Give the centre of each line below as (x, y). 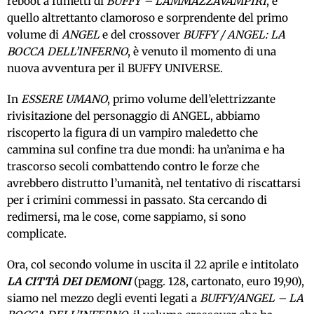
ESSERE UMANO (64, 99)
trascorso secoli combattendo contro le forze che (133, 166)
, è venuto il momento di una (202, 51)
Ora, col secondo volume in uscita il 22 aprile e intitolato (153, 264)
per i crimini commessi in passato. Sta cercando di (137, 200)
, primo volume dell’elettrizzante (191, 99)
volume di (34, 34)
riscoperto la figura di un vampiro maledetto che (132, 132)
